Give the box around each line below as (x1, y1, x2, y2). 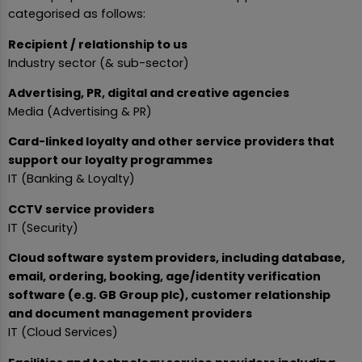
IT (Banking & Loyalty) (8, 170, 135, 187)
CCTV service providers (8, 200, 154, 217)
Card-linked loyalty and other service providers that (8, 133, 335, 150)
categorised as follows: (8, 6, 145, 23)
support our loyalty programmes (8, 152, 213, 169)
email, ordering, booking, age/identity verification (8, 268, 321, 285)
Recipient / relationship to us (8, 36, 187, 53)
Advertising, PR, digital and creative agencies (8, 84, 289, 101)
